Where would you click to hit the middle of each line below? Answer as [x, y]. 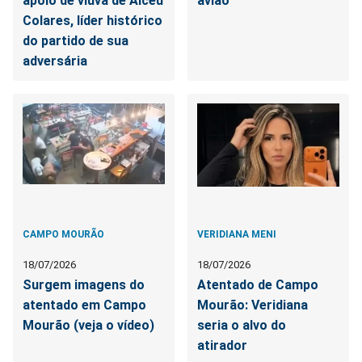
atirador [223, 345]
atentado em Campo [84, 305]
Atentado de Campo [258, 284]
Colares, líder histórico [93, 20]
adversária [55, 61]
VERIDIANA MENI [237, 234]
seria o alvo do [242, 325]
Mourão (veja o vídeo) [88, 325]
